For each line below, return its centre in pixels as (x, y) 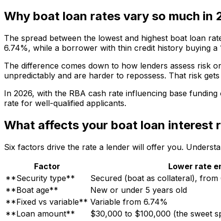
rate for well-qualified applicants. (65, 103)
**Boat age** (32, 190)
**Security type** (40, 178)
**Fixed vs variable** (47, 202)
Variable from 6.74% (129, 202)
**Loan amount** (40, 214)
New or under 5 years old (139, 190)
